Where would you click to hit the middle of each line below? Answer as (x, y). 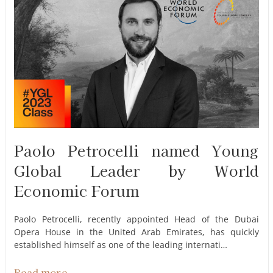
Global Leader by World (136, 170)
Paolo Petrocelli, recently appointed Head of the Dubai (136, 219)
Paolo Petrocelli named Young (136, 150)
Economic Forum (77, 190)
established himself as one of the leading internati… (121, 244)
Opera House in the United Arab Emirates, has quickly (136, 232)
